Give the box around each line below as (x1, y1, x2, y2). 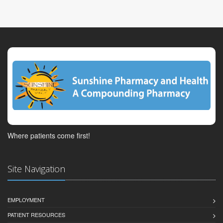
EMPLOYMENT (7, 195, 45, 204)
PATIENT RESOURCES (7, 210, 65, 219)
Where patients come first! (7, 130, 90, 140)
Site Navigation (7, 162, 65, 175)
